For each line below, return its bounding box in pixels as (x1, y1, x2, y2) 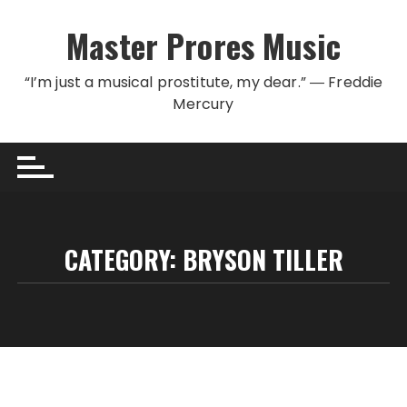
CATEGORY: (64, 241, 183, 278)
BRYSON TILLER (182, 241, 343, 278)
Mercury (173, 94, 234, 114)
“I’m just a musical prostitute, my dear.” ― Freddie (24, 72, 383, 93)
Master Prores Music (66, 21, 341, 69)
